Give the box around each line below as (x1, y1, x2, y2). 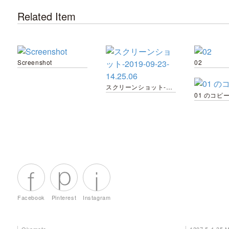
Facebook (17, 193, 45, 201)
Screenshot (17, 58, 52, 66)
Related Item (17, 9, 76, 24)
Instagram (83, 193, 111, 201)
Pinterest (51, 193, 77, 201)
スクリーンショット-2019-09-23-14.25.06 (166, 82, 172, 91)
